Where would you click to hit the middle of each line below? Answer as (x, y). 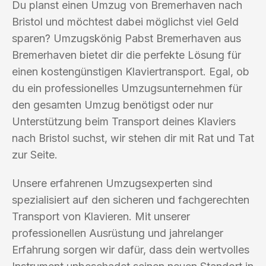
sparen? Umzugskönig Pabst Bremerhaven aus (126, 38)
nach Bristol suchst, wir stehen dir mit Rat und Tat (133, 138)
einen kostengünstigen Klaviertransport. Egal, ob (131, 71)
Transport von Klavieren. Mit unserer (101, 216)
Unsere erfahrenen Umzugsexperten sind (112, 183)
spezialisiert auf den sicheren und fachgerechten (131, 199)
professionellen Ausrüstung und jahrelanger (118, 233)
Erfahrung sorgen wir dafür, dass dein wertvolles (131, 249)
